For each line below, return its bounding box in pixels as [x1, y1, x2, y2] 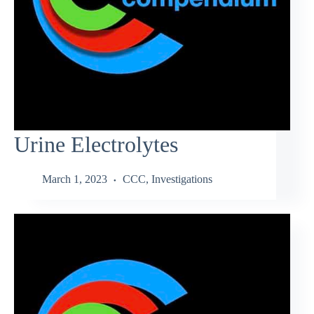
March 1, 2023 [42, 173, 107, 186]
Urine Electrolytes [14, 132, 178, 158]
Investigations [151, 173, 212, 186]
